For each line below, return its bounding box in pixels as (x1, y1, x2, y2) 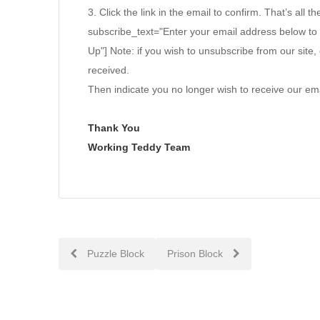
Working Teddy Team (88, 141, 190, 153)
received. (88, 64, 129, 76)
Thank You (88, 122, 140, 134)
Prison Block (167, 248, 226, 259)
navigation (58, 275, 134, 294)
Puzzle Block (84, 248, 144, 259)
